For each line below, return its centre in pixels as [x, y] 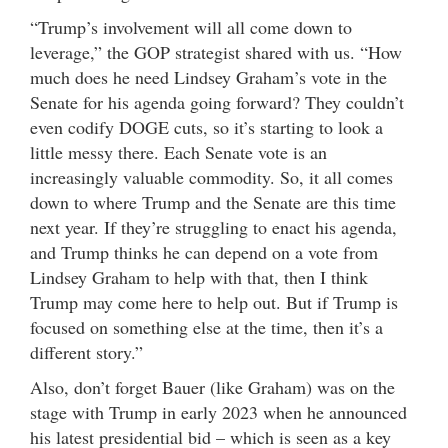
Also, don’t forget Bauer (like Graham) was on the [212, 387]
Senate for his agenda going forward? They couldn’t [217, 102]
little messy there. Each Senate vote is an [178, 152]
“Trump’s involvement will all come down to [191, 27]
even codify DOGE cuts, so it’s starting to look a [206, 127]
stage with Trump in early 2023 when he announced [218, 412]
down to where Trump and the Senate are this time [213, 202]
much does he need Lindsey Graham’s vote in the [208, 77]
